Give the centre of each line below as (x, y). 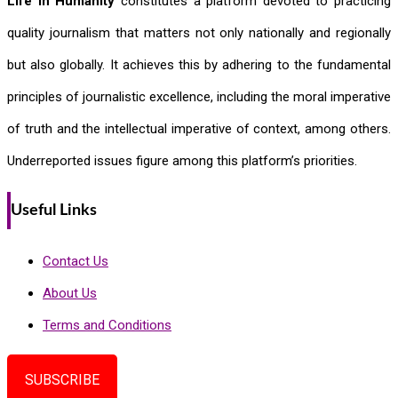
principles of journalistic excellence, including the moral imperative (199, 96)
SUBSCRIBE (62, 380)
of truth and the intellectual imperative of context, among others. (199, 128)
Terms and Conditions (107, 326)
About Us (70, 294)
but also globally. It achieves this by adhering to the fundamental (199, 64)
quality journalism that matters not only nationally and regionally (199, 32)
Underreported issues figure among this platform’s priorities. (182, 160)
